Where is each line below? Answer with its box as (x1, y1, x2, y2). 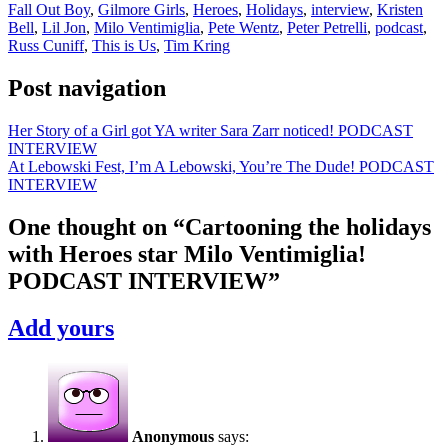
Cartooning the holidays (185, 213, 431, 240)
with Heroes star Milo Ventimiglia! (8, 240, 366, 267)
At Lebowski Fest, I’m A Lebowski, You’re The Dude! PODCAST (8, 157, 434, 175)
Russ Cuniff (8, 37, 84, 55)
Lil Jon (42, 19, 86, 37)
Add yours (8, 314, 114, 341)
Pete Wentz (208, 19, 279, 37)
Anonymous (132, 427, 214, 445)
